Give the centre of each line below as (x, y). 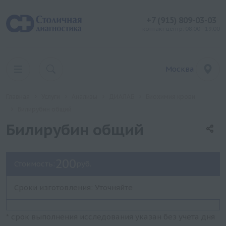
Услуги (51, 97)
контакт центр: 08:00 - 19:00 (181, 29)
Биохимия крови (171, 97)
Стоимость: (35, 164)
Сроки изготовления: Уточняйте (73, 187)
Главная (18, 97)
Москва (180, 69)
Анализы (84, 97)
